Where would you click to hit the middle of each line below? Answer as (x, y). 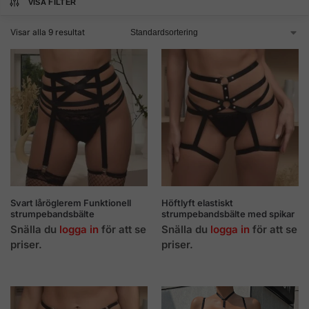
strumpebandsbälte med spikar (228, 214)
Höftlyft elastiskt (197, 203)
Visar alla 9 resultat (48, 32)
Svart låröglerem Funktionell (71, 203)
